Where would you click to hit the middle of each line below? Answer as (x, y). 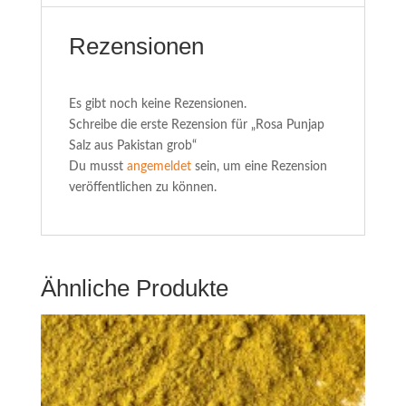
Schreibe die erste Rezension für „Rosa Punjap (196, 125)
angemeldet (159, 166)
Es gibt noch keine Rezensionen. (157, 104)
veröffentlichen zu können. (142, 187)
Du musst (97, 166)
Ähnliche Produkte (134, 288)
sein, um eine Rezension (259, 166)
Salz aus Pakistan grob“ (132, 145)
